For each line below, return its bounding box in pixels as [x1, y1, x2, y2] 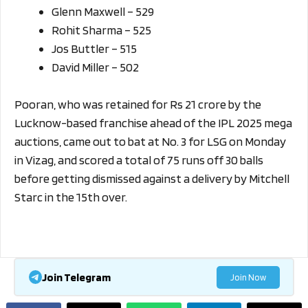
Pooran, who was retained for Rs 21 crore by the [14, 97, 261, 112]
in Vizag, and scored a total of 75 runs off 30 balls [14, 153, 263, 168]
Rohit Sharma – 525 [52, 23, 151, 38]
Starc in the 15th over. [14, 190, 127, 205]
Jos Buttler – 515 [52, 41, 137, 56]
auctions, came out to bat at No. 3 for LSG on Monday [14, 134, 286, 149]
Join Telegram [41, 270, 111, 284]
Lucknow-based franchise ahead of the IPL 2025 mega [14, 115, 292, 131]
